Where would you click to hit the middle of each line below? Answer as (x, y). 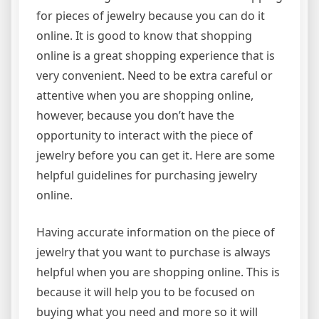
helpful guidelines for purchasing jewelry (147, 176)
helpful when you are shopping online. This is (158, 272)
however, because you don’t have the (135, 116)
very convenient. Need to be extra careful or (155, 76)
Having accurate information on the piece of (156, 232)
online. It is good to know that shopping (144, 36)
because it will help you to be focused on (146, 292)
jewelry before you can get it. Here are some (156, 156)
